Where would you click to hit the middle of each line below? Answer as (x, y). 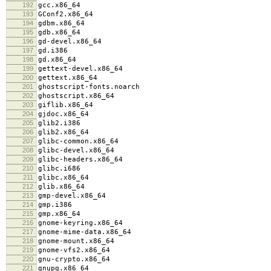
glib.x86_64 (61, 186)
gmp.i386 (55, 204)
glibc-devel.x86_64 (76, 150)
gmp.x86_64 (59, 214)
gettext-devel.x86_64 (80, 68)
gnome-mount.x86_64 (76, 241)
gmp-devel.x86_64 (72, 195)
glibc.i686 (59, 168)
